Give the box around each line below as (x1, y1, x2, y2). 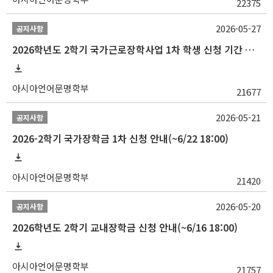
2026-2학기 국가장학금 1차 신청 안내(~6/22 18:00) (12, 131, 229, 146)
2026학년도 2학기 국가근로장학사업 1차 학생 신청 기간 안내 (245, 42, 255, 57)
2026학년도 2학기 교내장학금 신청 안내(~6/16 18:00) (12, 220, 238, 235)
